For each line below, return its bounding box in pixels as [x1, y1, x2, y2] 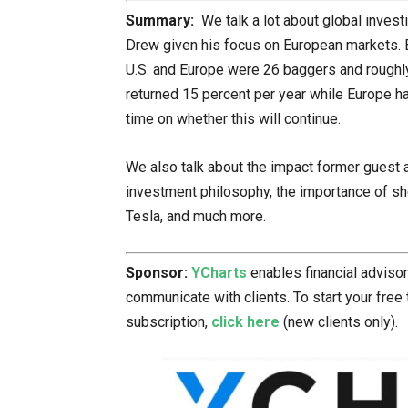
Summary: [126, 11, 198, 29]
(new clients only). [280, 313, 398, 331]
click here [211, 313, 280, 331]
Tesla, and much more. [126, 207, 266, 225]
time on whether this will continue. [126, 109, 341, 127]
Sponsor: [126, 264, 191, 281]
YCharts [191, 264, 247, 281]
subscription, [126, 313, 211, 331]
